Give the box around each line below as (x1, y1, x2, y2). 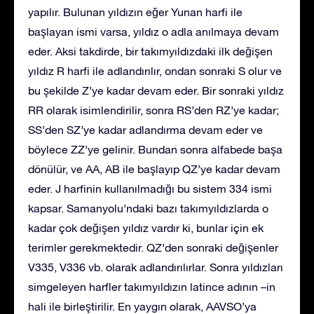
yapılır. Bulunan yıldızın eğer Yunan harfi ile (28, 5, 243, 18)
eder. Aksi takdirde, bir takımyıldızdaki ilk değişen (28, 44, 273, 57)
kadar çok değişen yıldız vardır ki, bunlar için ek (28, 221, 264, 234)
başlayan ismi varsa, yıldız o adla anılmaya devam (28, 25, 279, 38)
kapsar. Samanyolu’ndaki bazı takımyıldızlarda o (28, 201, 268, 214)
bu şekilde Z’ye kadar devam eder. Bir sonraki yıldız (28, 83, 284, 97)
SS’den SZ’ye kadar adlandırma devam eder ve (28, 123, 263, 136)
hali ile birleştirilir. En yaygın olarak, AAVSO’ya (28, 299, 257, 313)
